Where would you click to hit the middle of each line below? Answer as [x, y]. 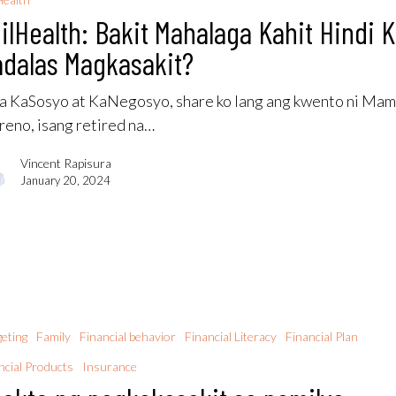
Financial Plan [322, 336]
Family [54, 336]
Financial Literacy [231, 336]
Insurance [110, 366]
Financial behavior [128, 336]
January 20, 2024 [66, 181]
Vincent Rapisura [66, 164]
